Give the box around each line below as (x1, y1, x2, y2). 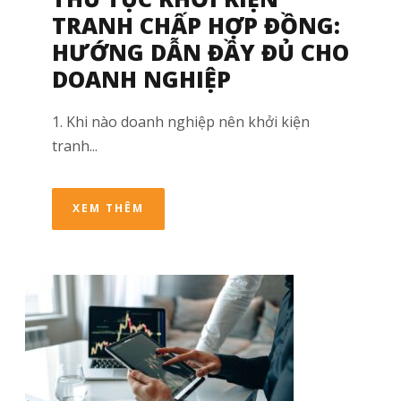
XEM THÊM (73, 200, 144, 217)
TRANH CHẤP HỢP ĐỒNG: (52, 10, 340, 41)
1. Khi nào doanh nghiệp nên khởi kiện (52, 112, 310, 132)
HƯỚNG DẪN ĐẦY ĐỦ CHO (52, 37, 349, 68)
